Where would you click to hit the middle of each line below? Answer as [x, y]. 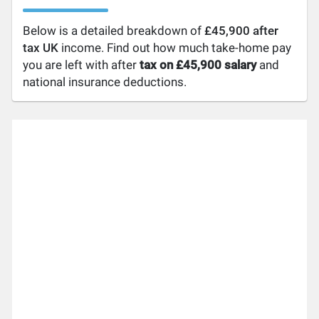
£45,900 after [242, 31]
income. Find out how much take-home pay [175, 48]
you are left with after [82, 65]
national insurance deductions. [105, 82]
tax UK [41, 48]
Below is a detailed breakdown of [114, 31]
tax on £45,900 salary [198, 65]
